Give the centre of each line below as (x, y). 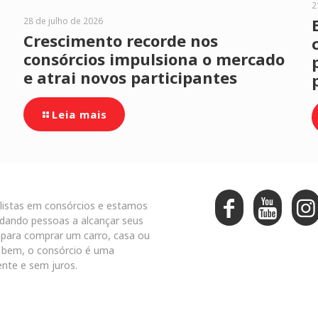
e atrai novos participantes (130, 77)
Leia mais (79, 114)
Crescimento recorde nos (120, 40)
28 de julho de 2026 (63, 21)
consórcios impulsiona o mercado (154, 59)
